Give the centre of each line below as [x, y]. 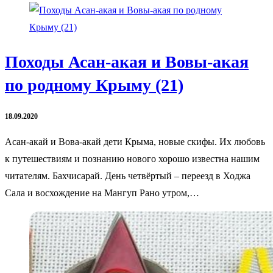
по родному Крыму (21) [94, 85]
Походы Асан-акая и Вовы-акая [127, 62]
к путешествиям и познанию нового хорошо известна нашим [132, 158]
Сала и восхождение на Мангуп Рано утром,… [102, 193]
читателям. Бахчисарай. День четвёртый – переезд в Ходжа [128, 175]
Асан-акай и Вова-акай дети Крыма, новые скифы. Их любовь [135, 141]
